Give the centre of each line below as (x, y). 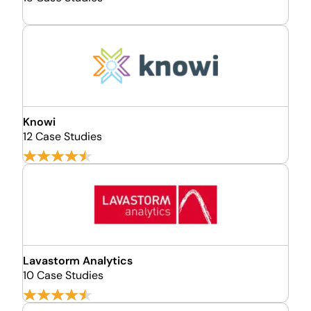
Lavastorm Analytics (78, 261)
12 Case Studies (62, 136)
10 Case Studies (63, 275)
